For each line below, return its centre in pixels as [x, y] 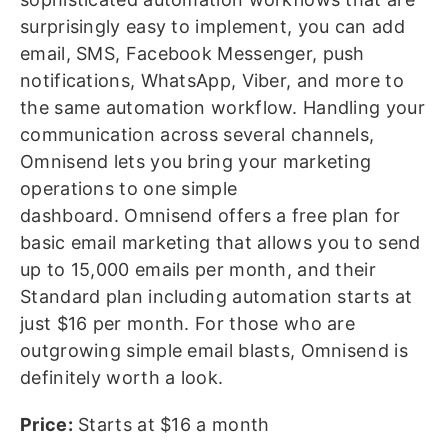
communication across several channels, [197, 135]
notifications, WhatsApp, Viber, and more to [212, 81]
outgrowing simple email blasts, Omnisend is [214, 351]
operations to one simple [129, 189]
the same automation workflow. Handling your [222, 108]
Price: [46, 425]
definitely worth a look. [122, 378]
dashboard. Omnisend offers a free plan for [210, 216]
